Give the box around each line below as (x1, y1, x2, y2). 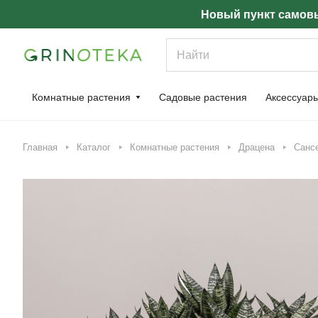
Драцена (238, 142, 275, 153)
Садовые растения (159, 92, 247, 103)
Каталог (77, 142, 111, 153)
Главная (23, 142, 57, 153)
